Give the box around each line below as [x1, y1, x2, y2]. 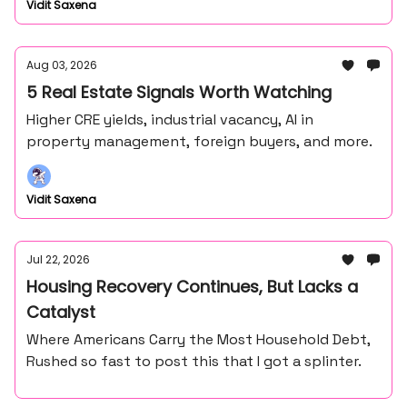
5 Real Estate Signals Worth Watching [26, 81, 332, 104]
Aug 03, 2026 [26, 57, 97, 73]
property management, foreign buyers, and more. [26, 132, 372, 151]
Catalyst [26, 301, 95, 323]
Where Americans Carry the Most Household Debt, [26, 330, 371, 349]
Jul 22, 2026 [26, 252, 90, 267]
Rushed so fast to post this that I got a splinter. [26, 352, 362, 371]
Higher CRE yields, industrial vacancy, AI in [26, 110, 313, 129]
